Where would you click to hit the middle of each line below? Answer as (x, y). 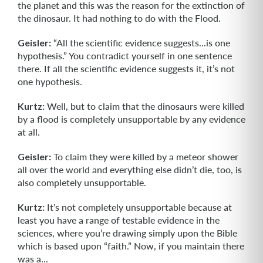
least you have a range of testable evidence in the (119, 220)
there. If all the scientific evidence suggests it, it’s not (126, 68)
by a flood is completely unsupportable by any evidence (131, 119)
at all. (29, 132)
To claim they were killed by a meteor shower (145, 156)
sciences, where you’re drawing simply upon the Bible (127, 233)
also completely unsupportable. (82, 182)
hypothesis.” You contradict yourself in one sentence (125, 55)
